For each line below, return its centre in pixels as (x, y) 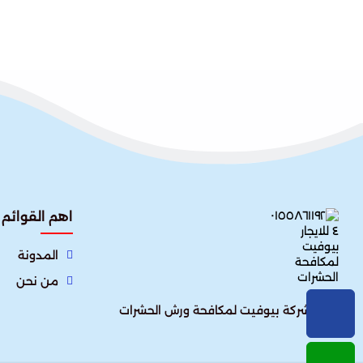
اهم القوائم (37, 217)
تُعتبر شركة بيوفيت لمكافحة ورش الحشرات (229, 310)
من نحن (37, 281)
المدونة (38, 255)
